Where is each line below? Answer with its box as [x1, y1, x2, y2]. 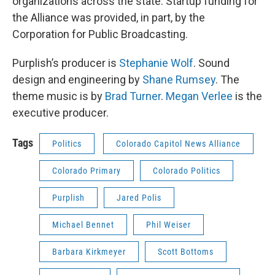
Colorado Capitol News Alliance [116, 139, 241, 149]
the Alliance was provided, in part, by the [12, 11, 205, 24]
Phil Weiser [146, 220, 191, 230]
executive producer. [12, 106, 109, 119]
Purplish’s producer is [12, 56, 117, 69]
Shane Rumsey [140, 73, 215, 86]
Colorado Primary [52, 166, 121, 176]
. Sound [193, 56, 230, 69]
